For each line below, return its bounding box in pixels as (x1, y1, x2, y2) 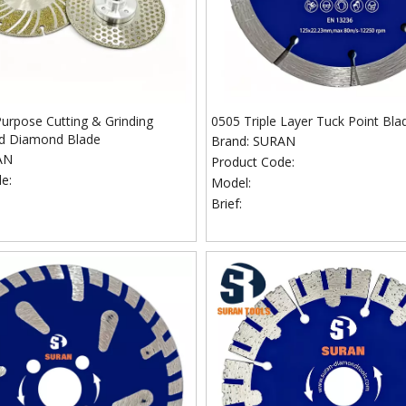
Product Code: (211, 153, 295, 170)
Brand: (211, 132, 250, 150)
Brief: (211, 195, 243, 212)
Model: (211, 174, 252, 191)
